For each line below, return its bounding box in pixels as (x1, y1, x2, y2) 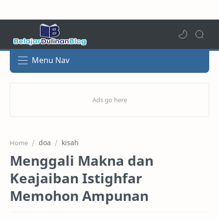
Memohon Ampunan (10, 186, 149, 205)
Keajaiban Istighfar (10, 169, 142, 187)
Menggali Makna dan (10, 151, 153, 170)
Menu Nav (32, 55, 69, 66)
